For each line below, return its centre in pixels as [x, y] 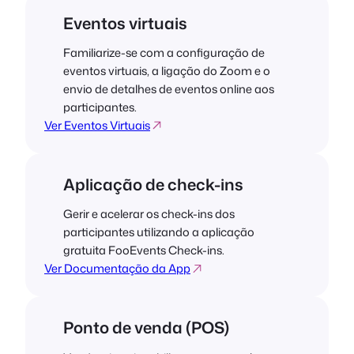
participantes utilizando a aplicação [159, 232]
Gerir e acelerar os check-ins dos [149, 214]
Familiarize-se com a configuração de [164, 53]
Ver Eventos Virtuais [97, 126]
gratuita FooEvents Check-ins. [144, 250]
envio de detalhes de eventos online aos [169, 89]
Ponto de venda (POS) [146, 328]
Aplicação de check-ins [153, 185]
